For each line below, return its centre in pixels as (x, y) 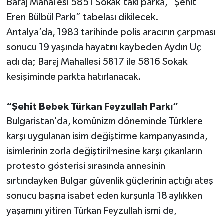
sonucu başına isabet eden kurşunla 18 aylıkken (104, 195)
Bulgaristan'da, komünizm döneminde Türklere (104, 121)
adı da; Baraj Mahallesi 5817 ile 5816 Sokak (97, 62)
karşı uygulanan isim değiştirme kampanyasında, (107, 136)
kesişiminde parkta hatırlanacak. (74, 77)
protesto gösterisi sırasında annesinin (85, 166)
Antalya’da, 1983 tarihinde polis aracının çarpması (111, 32)
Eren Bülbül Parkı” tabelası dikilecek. (82, 17)
